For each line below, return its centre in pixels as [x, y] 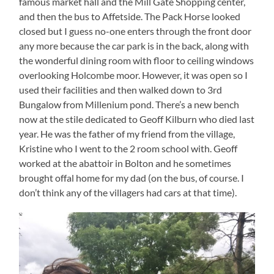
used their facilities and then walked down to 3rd [121, 89]
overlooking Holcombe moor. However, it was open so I [134, 75]
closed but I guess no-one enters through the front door [135, 31]
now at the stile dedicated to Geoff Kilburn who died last [137, 119]
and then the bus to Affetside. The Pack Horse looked [130, 16]
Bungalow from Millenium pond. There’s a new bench [129, 104]
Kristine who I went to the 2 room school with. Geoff [128, 148]
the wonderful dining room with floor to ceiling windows [137, 60]
